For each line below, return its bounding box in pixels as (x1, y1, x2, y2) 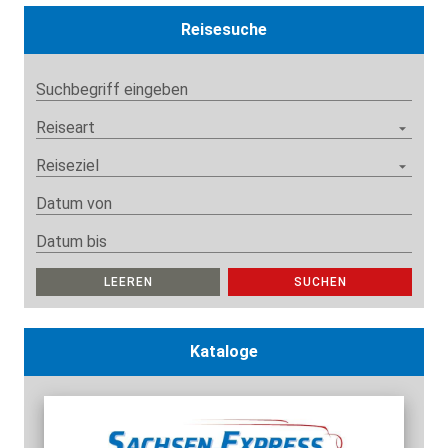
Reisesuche (181, 20, 267, 40)
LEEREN (103, 275, 154, 290)
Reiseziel (36, 156, 99, 176)
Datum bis (36, 232, 107, 252)
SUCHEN (293, 275, 348, 290)
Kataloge (190, 342, 258, 362)
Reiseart (36, 118, 95, 138)
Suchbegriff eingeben (36, 80, 188, 100)
